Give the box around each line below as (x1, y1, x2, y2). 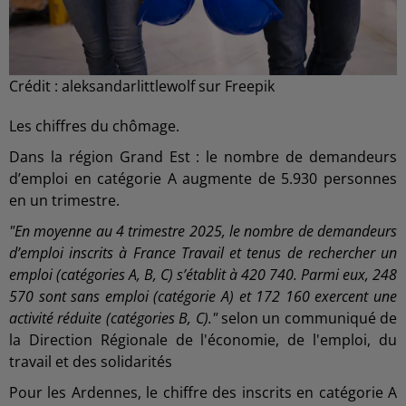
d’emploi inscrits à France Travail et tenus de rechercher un (9, 242, 397, 263)
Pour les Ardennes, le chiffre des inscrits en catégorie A (9, 382, 397, 402)
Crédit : (9, 75, 62, 96)
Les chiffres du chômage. (9, 115, 179, 136)
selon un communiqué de (217, 307, 397, 328)
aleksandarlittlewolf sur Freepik (62, 75, 275, 96)
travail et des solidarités (9, 351, 172, 372)
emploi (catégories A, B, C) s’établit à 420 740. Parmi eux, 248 (9, 264, 397, 285)
